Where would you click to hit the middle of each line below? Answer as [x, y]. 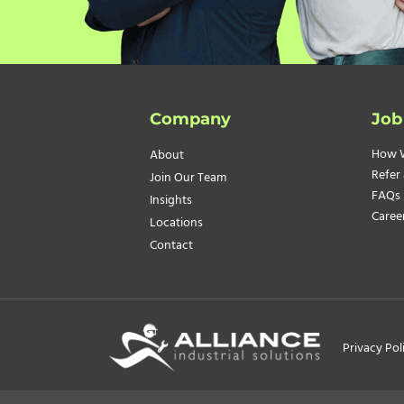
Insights [171, 201]
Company [190, 119]
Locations [176, 224]
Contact [171, 246]
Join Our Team [188, 179]
